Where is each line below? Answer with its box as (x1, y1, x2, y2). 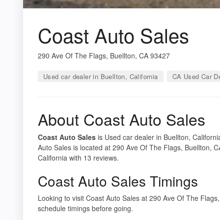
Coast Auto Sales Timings (38, 170, 198, 191)
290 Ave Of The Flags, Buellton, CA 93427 (38, 50, 170, 60)
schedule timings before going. (38, 203, 133, 213)
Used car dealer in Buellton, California (43, 71, 158, 81)
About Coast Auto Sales (38, 107, 205, 130)
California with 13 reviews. (38, 152, 119, 163)
